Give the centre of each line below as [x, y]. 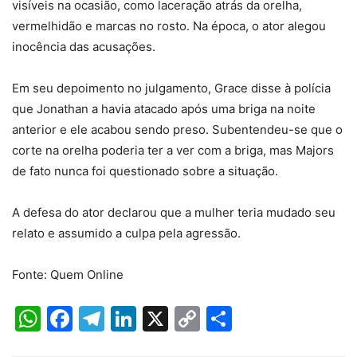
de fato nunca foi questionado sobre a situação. [145, 171]
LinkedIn [187, 319]
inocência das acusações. [84, 47]
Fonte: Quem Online [68, 275]
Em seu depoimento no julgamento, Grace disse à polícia [171, 88]
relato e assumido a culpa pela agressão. [126, 233]
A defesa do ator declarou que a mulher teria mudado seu [174, 213]
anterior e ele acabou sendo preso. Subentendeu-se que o [177, 130]
